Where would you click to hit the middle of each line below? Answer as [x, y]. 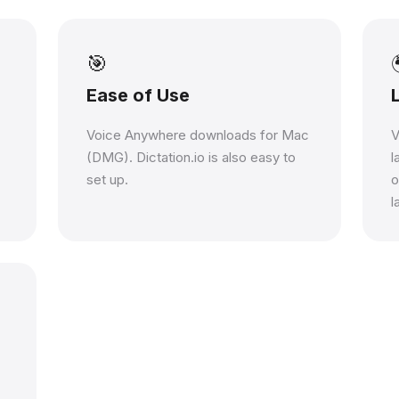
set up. [108, 179]
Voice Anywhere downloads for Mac [198, 135]
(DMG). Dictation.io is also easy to [191, 157]
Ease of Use [138, 95]
